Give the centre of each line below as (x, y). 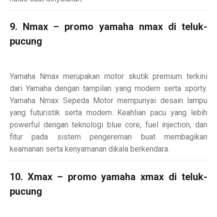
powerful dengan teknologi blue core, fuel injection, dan (108, 124)
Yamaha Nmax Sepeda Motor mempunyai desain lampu (108, 100)
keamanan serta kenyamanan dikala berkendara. (90, 149)
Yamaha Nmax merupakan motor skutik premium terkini (108, 76)
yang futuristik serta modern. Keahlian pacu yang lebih (108, 112)
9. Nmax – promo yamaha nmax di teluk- (108, 26)
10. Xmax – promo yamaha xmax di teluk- (108, 177)
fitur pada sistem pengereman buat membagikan (108, 137)
